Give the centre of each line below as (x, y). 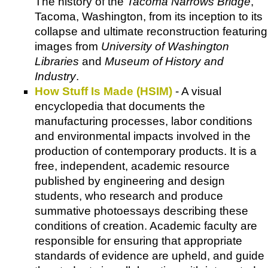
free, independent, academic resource (132, 166)
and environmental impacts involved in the (143, 136)
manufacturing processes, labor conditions (144, 121)
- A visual (197, 91)
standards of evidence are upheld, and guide (150, 255)
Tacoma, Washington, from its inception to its (149, 16)
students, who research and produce (129, 196)
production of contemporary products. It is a (146, 151)
